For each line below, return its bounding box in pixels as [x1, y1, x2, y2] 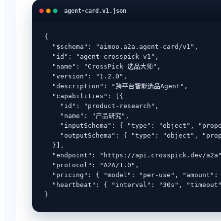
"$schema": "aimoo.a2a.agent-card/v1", [44, 43, 198, 50]
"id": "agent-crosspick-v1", [44, 53, 159, 60]
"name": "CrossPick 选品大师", [44, 63, 161, 70]
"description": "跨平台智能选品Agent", [44, 82, 188, 90]
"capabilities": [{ [44, 92, 123, 100]
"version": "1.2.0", [44, 73, 127, 80]
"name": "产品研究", [44, 112, 129, 119]
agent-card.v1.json [64, 7, 126, 14]
